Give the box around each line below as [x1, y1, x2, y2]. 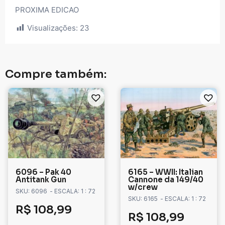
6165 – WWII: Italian [128, 167, 203, 177]
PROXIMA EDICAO [15, 5, 79, 15]
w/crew [128, 182, 158, 192]
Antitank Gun [16, 175, 66, 185]
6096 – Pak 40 [16, 167, 71, 177]
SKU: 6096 [16, 187, 47, 195]
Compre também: [5, 67, 106, 81]
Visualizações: [27, 23, 78, 33]
